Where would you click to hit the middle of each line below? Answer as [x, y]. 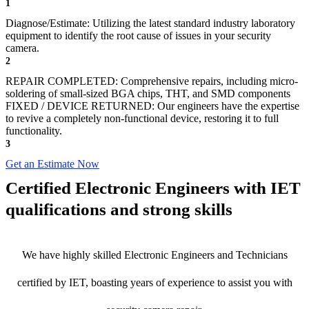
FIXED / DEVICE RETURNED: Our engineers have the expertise [152, 106]
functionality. [34, 131]
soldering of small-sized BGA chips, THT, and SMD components [148, 94]
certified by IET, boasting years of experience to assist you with [154, 283]
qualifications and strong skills [119, 210]
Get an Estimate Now [52, 164]
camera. [22, 48]
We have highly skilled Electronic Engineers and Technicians [154, 255]
